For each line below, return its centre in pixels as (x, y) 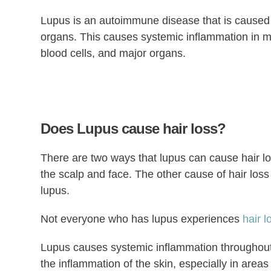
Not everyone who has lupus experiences (142, 219)
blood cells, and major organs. (113, 53)
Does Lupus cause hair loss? (133, 128)
